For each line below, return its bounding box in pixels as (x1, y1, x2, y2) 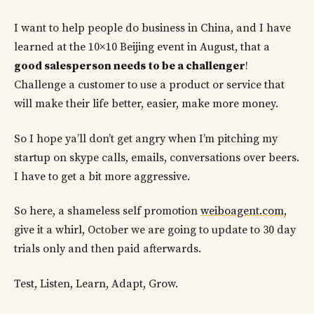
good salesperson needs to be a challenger (14, 59, 245, 74)
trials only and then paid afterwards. (14, 242, 201, 257)
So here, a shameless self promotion (14, 204, 200, 219)
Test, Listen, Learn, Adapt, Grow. (14, 276, 178, 291)
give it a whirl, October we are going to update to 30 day (14, 223, 296, 238)
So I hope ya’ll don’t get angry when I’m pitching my (14, 131, 278, 146)
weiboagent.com (200, 204, 284, 219)
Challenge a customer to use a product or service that (14, 78, 285, 93)
